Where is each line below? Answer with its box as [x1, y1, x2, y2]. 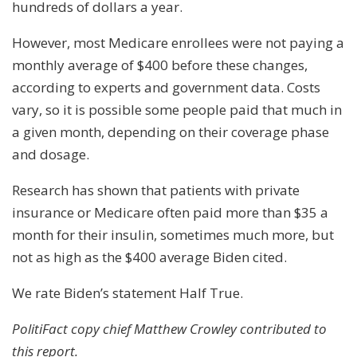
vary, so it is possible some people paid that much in [12, 100, 342, 119]
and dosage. [12, 144, 89, 163]
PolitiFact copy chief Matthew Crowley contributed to [12, 319, 327, 338]
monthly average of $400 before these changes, [12, 55, 308, 74]
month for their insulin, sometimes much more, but [12, 225, 334, 244]
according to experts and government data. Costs [12, 77, 320, 96]
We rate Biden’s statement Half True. [12, 283, 243, 302]
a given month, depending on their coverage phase [12, 122, 329, 141]
